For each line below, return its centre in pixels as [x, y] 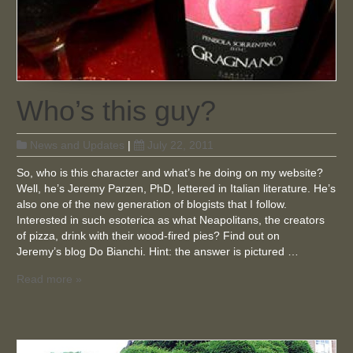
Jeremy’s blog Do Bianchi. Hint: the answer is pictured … [158, 252]
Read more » [50, 279]
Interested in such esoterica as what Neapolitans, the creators [171, 220]
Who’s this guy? [117, 111]
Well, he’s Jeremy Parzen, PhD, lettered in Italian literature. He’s [176, 189]
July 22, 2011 [181, 145]
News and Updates [78, 145]
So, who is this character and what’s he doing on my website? [170, 173]
